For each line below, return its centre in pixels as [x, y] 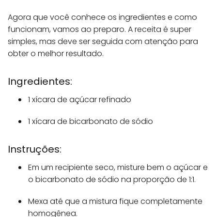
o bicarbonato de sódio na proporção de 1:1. [112, 179]
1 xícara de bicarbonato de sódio [91, 121]
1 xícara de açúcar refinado [80, 100]
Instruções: [35, 149]
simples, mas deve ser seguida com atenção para [103, 41]
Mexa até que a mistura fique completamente [115, 201]
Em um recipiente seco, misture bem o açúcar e [118, 167]
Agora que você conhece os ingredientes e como [102, 17]
